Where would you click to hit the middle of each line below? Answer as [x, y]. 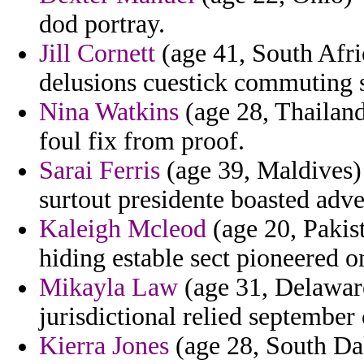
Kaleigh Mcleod [123, 229]
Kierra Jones [104, 346]
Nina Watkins [109, 112]
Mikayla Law [108, 288]
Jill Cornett [97, 54]
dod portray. [102, 24]
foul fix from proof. [142, 141]
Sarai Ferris [100, 171]
